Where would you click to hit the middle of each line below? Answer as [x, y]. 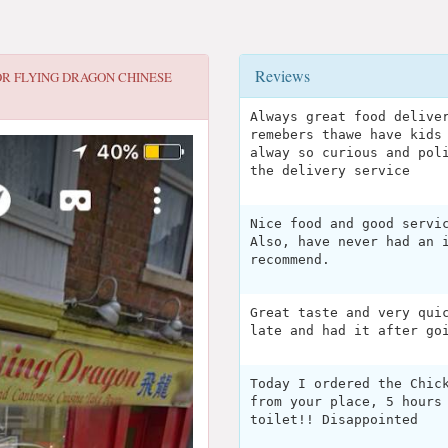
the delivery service [330, 170]
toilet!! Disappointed [334, 419]
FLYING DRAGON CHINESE [93, 77]
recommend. [290, 259]
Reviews [282, 75]
